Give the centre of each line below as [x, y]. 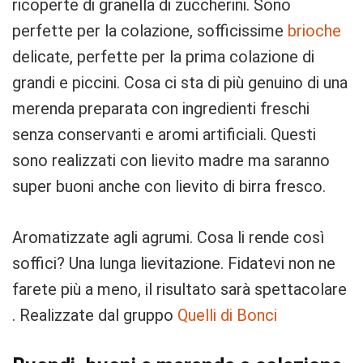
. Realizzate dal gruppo [95, 316]
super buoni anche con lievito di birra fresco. [169, 187]
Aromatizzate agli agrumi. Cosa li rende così [168, 238]
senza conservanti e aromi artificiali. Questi [164, 135]
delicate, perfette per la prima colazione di [163, 57]
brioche [314, 31]
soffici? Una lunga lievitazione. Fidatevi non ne [174, 264]
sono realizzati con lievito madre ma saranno [171, 161]
